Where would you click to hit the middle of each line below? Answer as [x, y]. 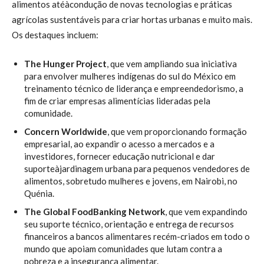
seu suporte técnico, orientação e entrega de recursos [129, 224]
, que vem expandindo [206, 211]
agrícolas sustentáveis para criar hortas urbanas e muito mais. [132, 19]
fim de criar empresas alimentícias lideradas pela [117, 100]
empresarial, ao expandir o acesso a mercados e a [119, 143]
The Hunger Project [65, 63]
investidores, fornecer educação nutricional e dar [120, 156]
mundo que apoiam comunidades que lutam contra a [123, 248]
